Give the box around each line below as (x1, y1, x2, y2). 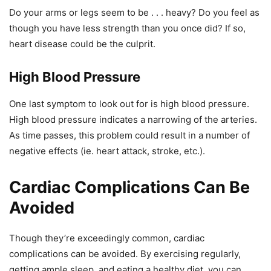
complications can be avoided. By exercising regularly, (9, 248, 241, 260)
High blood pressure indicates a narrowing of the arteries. (9, 114, 257, 126)
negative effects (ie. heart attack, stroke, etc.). (9, 145, 205, 157)
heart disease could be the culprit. (9, 38, 155, 50)
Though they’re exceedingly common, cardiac (9, 232, 204, 244)
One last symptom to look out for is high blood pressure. (9, 98, 249, 110)
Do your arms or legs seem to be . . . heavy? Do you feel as (9, 7, 260, 19)
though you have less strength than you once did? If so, (9, 22, 246, 34)
